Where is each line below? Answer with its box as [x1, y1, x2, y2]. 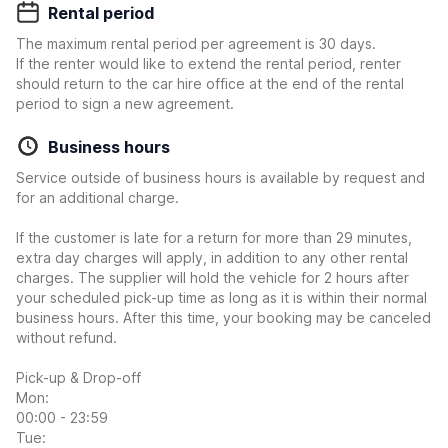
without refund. [16, 329, 117, 346]
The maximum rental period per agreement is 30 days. [16, 35, 376, 52]
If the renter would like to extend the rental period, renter [16, 55, 401, 72]
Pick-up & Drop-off [16, 369, 141, 386]
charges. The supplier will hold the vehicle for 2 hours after [16, 269, 409, 286]
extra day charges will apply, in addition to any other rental [16, 249, 408, 266]
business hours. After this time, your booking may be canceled [16, 309, 431, 326]
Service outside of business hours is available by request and [16, 169, 425, 186]
